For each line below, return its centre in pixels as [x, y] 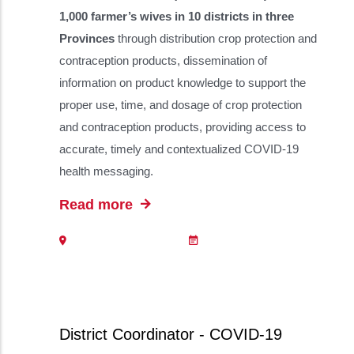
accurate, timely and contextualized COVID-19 [179, 149]
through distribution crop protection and [216, 38]
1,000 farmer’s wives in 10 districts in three [177, 16]
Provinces [87, 38]
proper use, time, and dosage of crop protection [181, 105]
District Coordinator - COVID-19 [171, 334]
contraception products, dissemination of [163, 60]
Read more [98, 205]
